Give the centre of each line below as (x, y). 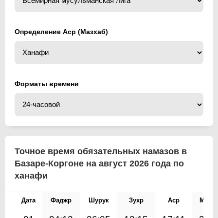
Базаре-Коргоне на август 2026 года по (99, 163)
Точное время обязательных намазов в (101, 151)
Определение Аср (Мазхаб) (61, 31)
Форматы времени (47, 83)
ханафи (31, 175)
